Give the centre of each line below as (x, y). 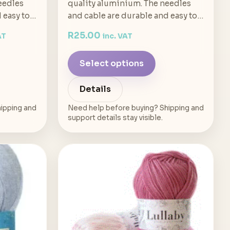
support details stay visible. (115, 118)
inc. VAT (117, 36)
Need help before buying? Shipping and (136, 108)
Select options (111, 64)
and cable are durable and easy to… (135, 15)
